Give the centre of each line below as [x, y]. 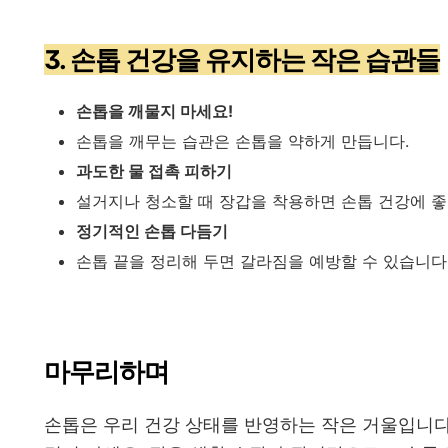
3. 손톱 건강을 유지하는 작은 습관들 [242, 59]
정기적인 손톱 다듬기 [152, 230]
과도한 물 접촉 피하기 [154, 170]
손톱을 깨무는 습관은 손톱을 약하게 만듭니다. [242, 140]
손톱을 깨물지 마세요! [154, 110]
